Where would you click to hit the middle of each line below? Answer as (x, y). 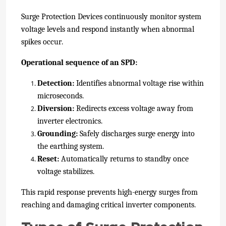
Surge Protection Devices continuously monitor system (111, 16)
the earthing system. (71, 146)
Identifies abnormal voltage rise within (139, 83)
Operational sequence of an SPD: (79, 62)
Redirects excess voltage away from (134, 108)
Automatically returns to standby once (124, 159)
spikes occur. (42, 42)
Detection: (56, 83)
